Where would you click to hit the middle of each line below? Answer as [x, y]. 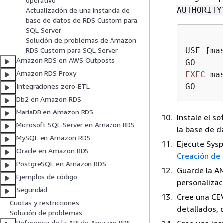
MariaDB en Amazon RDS [55, 112]
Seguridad [32, 190]
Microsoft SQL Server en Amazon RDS [76, 125]
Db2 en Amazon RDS [49, 99]
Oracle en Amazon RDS [53, 151]
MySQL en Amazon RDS [54, 138]
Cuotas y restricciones [45, 203]
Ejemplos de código [47, 177]
